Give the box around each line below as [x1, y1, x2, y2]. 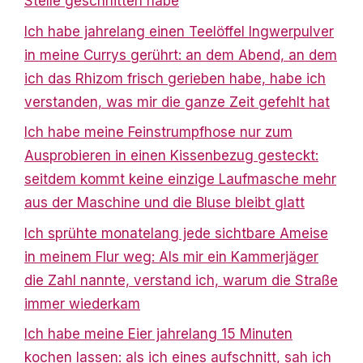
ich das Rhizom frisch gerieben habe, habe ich [24, 70, 326, 87]
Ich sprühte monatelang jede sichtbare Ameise [24, 224, 328, 241]
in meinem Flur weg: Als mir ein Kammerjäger [24, 248, 318, 265]
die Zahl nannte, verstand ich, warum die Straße [24, 271, 338, 288]
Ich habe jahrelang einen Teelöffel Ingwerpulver [24, 23, 334, 40]
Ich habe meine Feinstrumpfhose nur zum [24, 124, 293, 141]
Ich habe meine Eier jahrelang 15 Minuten [24, 326, 293, 343]
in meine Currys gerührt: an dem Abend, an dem [24, 46, 337, 63]
